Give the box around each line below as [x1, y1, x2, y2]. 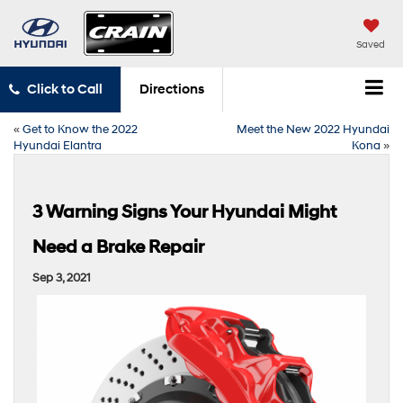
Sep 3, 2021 [32, 270, 91, 285]
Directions [139, 81, 204, 99]
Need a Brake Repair [32, 236, 204, 258]
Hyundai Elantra [13, 138, 102, 153]
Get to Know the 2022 [22, 121, 138, 137]
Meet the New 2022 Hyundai [237, 121, 390, 137]
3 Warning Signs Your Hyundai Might [32, 201, 336, 223]
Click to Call [26, 81, 103, 99]
